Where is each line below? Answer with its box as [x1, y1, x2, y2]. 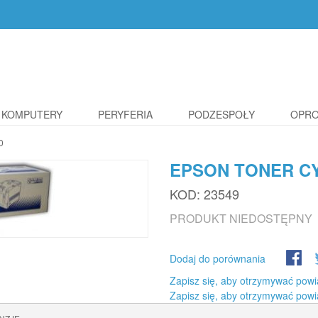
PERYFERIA [98, 107, 153, 121]
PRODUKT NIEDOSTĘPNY [170, 210, 312, 226]
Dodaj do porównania [170, 251, 265, 265]
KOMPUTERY [1, 107, 62, 121]
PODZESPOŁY [188, 107, 255, 121]
